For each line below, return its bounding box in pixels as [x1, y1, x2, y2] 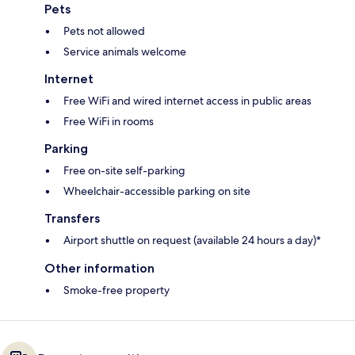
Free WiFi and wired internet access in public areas [63, 93, 311, 108]
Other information [44, 260, 155, 276]
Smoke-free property [63, 282, 170, 297]
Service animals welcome [63, 44, 186, 59]
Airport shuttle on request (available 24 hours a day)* [63, 232, 321, 247]
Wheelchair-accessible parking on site [63, 183, 250, 198]
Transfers [44, 210, 100, 226]
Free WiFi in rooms [63, 113, 154, 128]
